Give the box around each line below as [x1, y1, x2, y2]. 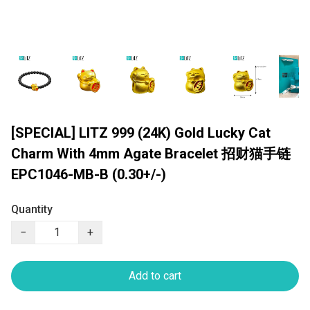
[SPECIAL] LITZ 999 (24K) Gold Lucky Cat [11, 125, 271, 142]
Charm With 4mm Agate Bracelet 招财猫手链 [11, 145, 291, 163]
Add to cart [129, 269, 181, 283]
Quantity [11, 203, 53, 217]
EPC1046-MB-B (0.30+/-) [11, 166, 166, 183]
